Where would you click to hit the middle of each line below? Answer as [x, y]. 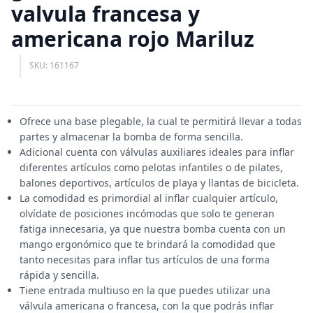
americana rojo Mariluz [133, 39]
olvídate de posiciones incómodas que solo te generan [147, 213]
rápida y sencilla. [59, 275]
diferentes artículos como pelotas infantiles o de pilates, [151, 167]
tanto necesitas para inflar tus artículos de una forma [145, 260]
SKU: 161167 [54, 65]
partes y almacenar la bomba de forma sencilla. [131, 137]
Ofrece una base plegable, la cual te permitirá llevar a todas [161, 121]
